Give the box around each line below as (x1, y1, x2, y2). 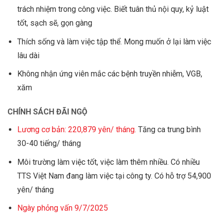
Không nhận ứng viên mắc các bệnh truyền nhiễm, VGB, (17, 69, 202, 79)
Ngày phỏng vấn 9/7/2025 (17, 203, 108, 213)
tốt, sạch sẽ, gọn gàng (17, 18, 92, 28)
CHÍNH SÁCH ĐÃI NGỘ (7, 107, 87, 117)
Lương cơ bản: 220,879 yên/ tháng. (17, 125, 136, 135)
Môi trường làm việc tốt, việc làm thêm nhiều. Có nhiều (17, 157, 200, 167)
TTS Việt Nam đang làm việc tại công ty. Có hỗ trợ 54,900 (17, 171, 211, 181)
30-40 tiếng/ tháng (17, 139, 81, 148)
